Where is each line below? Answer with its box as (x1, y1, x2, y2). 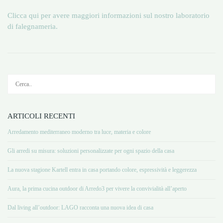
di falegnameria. (7, 22, 58, 30)
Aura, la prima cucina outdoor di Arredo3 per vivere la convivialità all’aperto (7, 185, 187, 192)
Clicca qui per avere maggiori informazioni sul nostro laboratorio (7, 11, 210, 19)
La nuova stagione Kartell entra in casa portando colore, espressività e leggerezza (7, 166, 197, 173)
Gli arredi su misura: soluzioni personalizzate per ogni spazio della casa (7, 147, 174, 154)
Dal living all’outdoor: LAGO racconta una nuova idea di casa (7, 204, 153, 211)
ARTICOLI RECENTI (7, 112, 75, 120)
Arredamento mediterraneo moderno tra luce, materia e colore (7, 128, 151, 135)
